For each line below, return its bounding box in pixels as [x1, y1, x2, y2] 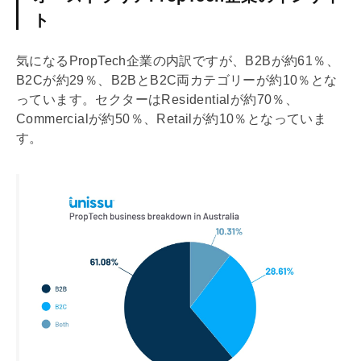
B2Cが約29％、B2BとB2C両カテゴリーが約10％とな [16, 73, 338, 88]
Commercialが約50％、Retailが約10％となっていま [16, 112, 327, 127]
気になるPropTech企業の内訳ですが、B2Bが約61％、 [16, 54, 339, 68]
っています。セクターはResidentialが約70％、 [16, 93, 299, 107]
